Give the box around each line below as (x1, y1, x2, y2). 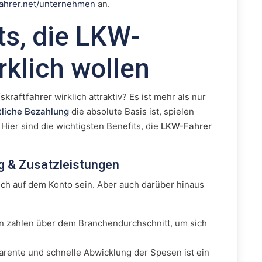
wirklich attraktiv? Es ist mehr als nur (52, 91, 206, 102)
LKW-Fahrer (161, 120, 212, 132)
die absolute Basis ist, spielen (69, 106, 194, 117)
